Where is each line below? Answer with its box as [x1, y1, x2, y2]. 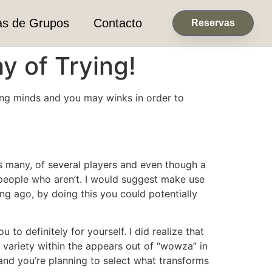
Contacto [93, 16, 142, 30]
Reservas [191, 18, 235, 28]
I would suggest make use [82, 173, 205, 185]
